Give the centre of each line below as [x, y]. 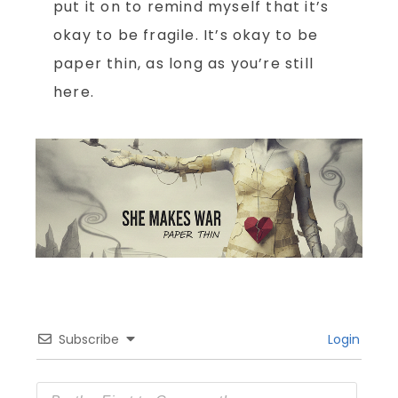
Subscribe [89, 340]
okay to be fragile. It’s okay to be [186, 36]
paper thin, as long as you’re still [183, 64]
